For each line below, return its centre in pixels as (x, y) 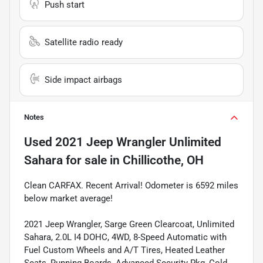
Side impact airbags (83, 80)
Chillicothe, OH (163, 160)
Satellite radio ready (84, 42)
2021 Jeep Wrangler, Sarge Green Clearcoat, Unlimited (129, 224)
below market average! (68, 198)
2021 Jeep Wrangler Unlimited (138, 142)
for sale (85, 160)
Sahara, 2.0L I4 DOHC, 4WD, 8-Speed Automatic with (125, 237)
